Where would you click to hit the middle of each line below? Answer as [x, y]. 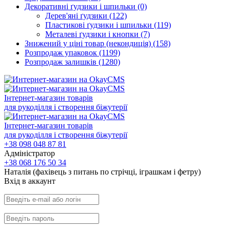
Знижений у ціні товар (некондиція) [89, 43]
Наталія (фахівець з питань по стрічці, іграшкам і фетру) [102, 172]
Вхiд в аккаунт [30, 181]
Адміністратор [30, 153]
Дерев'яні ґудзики [77, 16]
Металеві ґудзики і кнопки [93, 34]
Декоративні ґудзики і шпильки [81, 6]
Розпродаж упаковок [62, 53]
